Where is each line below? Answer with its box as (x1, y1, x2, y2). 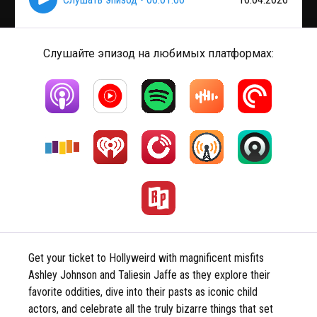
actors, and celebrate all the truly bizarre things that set (28, 302, 273, 316)
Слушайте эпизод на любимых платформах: (43, 47, 274, 60)
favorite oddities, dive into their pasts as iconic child (28, 285, 258, 299)
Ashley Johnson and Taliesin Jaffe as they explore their (28, 268, 270, 282)
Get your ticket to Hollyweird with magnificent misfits (28, 251, 264, 265)
